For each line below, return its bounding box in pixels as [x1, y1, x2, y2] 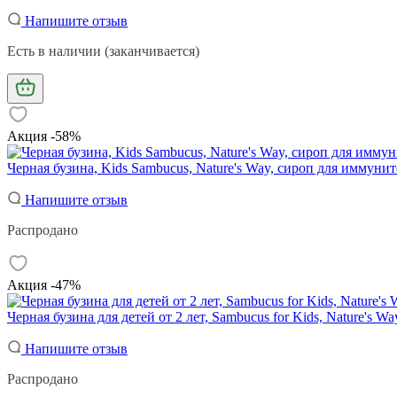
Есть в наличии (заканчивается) [7, 43, 199, 58]
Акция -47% [7, 276, 81, 292]
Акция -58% [7, 128, 81, 144]
